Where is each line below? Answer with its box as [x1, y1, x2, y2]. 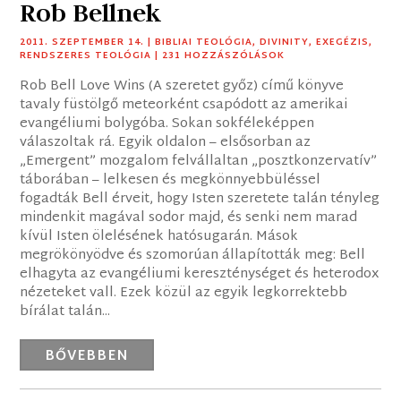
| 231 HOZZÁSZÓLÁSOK [151, 47, 286, 65]
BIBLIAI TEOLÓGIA [155, 34, 253, 52]
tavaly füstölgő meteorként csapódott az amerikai [20, 93, 348, 118]
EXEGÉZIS [316, 34, 370, 52]
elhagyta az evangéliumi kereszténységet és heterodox [20, 262, 380, 287]
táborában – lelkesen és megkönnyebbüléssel [20, 168, 321, 193]
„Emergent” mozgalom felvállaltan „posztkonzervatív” [20, 149, 378, 175]
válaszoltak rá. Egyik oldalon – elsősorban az [20, 131, 311, 156]
